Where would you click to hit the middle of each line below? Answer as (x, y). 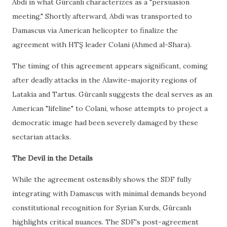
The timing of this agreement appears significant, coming (110, 66)
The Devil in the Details (52, 158)
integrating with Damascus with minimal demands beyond (109, 194)
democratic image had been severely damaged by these (105, 123)
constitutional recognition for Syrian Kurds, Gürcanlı (102, 208)
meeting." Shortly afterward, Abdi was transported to (102, 16)
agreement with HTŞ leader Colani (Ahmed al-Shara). (102, 45)
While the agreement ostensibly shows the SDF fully (102, 179)
